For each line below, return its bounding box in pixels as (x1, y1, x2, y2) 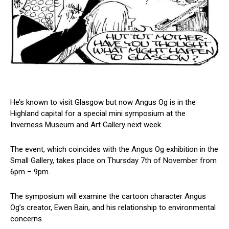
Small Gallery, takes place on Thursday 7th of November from (10, 156, 217, 166)
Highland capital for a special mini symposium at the (10, 109, 186, 119)
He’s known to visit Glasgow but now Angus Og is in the (10, 98, 196, 107)
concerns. (10, 214, 45, 224)
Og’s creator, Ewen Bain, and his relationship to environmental (10, 203, 216, 213)
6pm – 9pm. (10, 167, 54, 177)
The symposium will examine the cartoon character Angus (10, 192, 206, 201)
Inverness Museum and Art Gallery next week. (10, 120, 163, 130)
